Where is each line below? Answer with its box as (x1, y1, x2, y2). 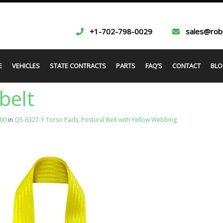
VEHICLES (11, 61, 40, 70)
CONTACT (172, 61, 201, 70)
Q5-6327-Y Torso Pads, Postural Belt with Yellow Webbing (14, 115, 177, 124)
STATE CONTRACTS (49, 61, 106, 70)
